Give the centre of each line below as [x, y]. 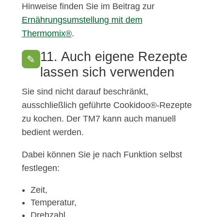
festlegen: [40, 168]
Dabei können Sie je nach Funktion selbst [102, 155]
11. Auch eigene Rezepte [114, 57]
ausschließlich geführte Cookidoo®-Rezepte [107, 105]
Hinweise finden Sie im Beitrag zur [88, 7]
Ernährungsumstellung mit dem [82, 20]
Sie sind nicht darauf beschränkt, [85, 92]
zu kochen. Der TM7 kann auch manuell [99, 119]
